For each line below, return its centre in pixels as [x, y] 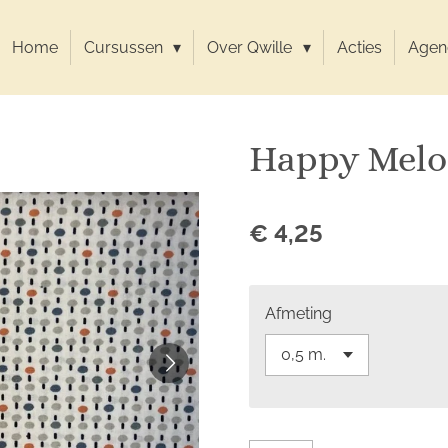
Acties [359, 47]
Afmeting [298, 313]
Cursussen [126, 47]
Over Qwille [252, 47]
